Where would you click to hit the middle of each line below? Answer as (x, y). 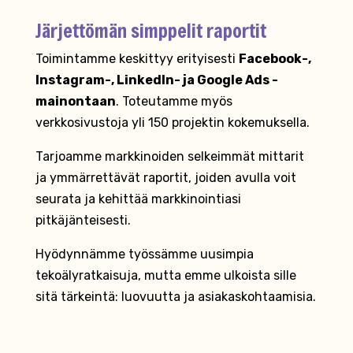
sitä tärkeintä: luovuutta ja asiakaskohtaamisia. (175, 296)
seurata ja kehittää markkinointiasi (138, 199)
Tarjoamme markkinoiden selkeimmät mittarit (169, 156)
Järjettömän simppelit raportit (150, 30)
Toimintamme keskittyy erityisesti (137, 58)
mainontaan (75, 101)
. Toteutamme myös (174, 101)
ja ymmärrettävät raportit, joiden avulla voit (165, 177)
